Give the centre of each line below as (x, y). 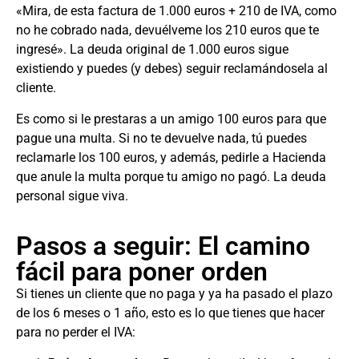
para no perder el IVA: (76, 333)
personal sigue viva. (72, 196)
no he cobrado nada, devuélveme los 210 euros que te (167, 30)
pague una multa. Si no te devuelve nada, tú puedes (161, 138)
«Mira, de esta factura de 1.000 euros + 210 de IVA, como (176, 11)
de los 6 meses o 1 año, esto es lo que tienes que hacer (170, 313)
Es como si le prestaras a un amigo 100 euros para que (171, 119)
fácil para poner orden (142, 272)
